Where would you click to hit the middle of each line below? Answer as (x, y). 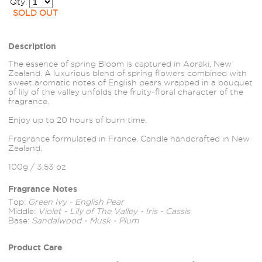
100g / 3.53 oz (37, 167)
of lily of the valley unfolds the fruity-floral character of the (126, 92)
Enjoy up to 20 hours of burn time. (79, 120)
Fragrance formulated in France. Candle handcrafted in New (129, 139)
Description (32, 46)
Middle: (23, 211)
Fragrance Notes (43, 189)
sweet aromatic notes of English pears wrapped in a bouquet (130, 82)
